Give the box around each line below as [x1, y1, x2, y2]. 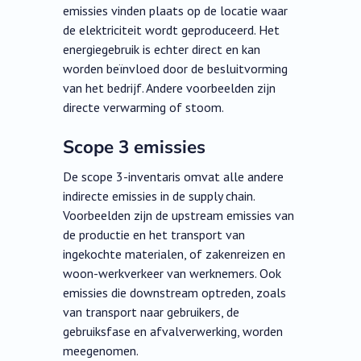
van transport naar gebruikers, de [63, 304, 240, 321]
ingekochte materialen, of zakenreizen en [63, 246, 286, 263]
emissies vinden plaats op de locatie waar [63, 2, 288, 19]
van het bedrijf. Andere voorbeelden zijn [63, 80, 276, 97]
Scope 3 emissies [63, 135, 206, 160]
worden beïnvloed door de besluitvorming [63, 60, 288, 77]
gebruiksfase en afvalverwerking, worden [63, 323, 284, 340]
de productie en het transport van [63, 226, 246, 243]
